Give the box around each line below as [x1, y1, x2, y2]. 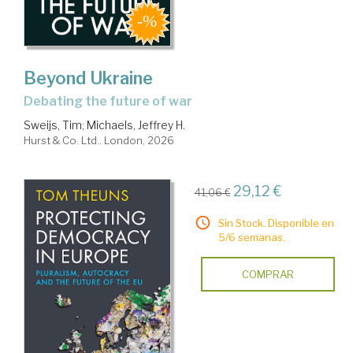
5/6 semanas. [217, 231, 285, 244]
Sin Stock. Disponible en [217, 217, 334, 230]
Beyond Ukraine [24, 68, 153, 89]
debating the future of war [33, 94, 192, 110]
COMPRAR [241, 268, 294, 281]
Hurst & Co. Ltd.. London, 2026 [24, 134, 174, 147]
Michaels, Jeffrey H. [87, 118, 185, 132]
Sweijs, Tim [24, 118, 82, 132]
